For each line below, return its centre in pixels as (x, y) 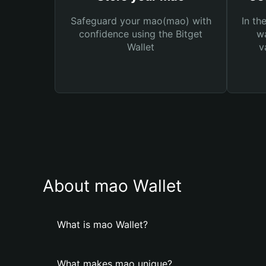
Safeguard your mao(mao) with (141, 21)
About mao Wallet (112, 186)
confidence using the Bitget (141, 34)
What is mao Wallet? (102, 224)
